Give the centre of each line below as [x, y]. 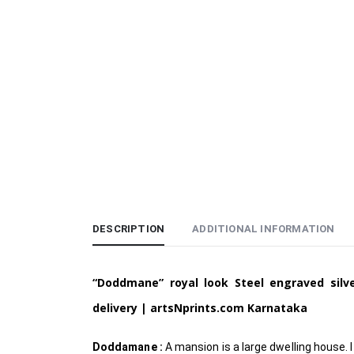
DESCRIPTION [129, 229]
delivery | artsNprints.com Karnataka [200, 308]
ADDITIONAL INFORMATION [264, 229]
